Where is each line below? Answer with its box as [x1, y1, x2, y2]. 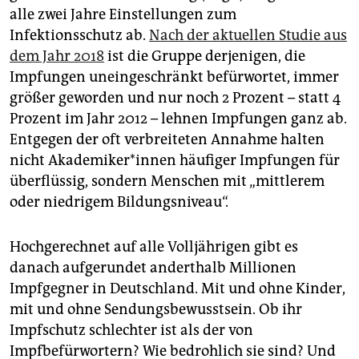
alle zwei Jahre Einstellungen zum [10, 6, 236, 24]
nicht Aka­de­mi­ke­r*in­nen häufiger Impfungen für [10, 151, 340, 170]
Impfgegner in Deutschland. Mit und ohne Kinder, [10, 280, 345, 298]
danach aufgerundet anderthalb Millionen [10, 259, 296, 277]
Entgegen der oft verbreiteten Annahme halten [10, 131, 325, 149]
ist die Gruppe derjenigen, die [104, 47, 305, 66]
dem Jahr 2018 [10, 47, 104, 66]
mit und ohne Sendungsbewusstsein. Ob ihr [10, 301, 302, 319]
